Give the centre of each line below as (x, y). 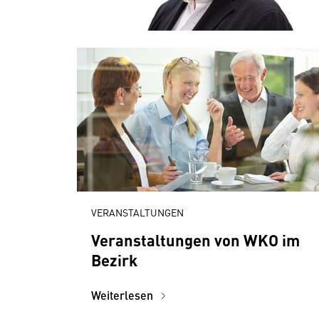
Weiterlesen (124, 295)
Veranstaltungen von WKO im (195, 240)
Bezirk (114, 260)
